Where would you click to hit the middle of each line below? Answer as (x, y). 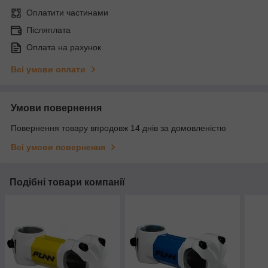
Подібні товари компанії (67, 182)
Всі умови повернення (58, 147)
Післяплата (48, 30)
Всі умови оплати (48, 70)
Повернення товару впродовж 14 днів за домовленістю (118, 128)
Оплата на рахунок (64, 48)
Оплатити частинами (67, 13)
